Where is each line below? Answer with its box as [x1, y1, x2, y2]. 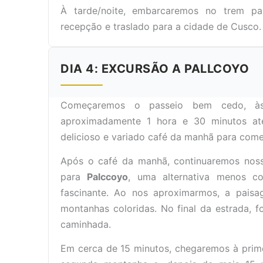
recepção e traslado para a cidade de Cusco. [60, 21, 261, 32]
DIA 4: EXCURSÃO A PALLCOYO [60, 62, 249, 76]
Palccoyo [87, 171, 129, 183]
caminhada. [60, 218, 111, 230]
